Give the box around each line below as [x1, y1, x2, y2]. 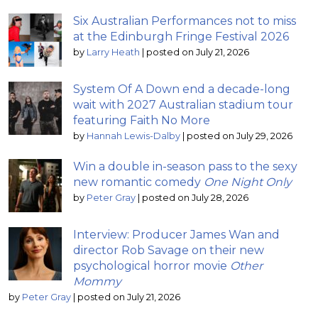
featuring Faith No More [73, 113, 210, 127]
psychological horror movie [73, 258, 230, 273]
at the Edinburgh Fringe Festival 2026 [73, 29, 289, 43]
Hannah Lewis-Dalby [87, 130, 180, 141]
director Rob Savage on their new [73, 243, 264, 257]
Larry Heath [87, 46, 140, 57]
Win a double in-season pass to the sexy [73, 159, 297, 173]
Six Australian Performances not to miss [73, 13, 296, 28]
